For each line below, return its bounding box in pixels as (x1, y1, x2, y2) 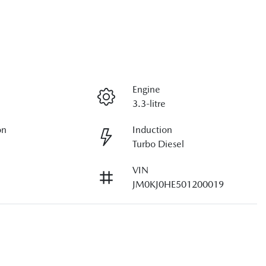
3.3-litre (132, 98, 166, 110)
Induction (132, 124, 172, 136)
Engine (132, 84, 160, 96)
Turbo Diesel (132, 138, 184, 150)
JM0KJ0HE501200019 (132, 179, 224, 191)
